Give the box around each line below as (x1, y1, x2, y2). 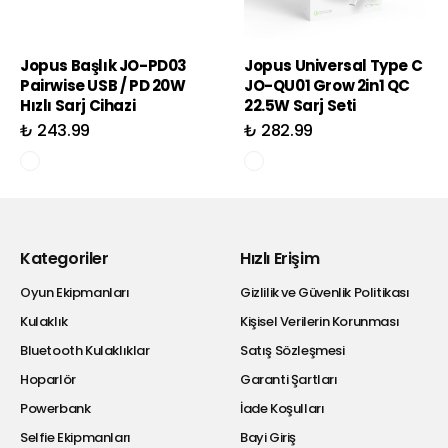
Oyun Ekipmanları (20, 282, 130, 302)
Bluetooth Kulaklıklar (20, 340, 150, 360)
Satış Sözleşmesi (240, 340, 345, 360)
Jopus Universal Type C (244, 55, 423, 76)
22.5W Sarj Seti (244, 95, 356, 116)
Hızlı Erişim (240, 247, 320, 271)
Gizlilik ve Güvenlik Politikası (240, 282, 410, 302)
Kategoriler (20, 247, 109, 271)
